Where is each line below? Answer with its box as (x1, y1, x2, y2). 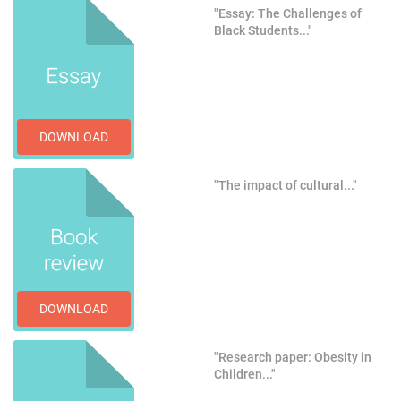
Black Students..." (214, 23, 312, 38)
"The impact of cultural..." (214, 178, 357, 193)
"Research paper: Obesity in (214, 350, 371, 365)
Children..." (214, 367, 276, 382)
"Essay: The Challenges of (214, 6, 362, 21)
